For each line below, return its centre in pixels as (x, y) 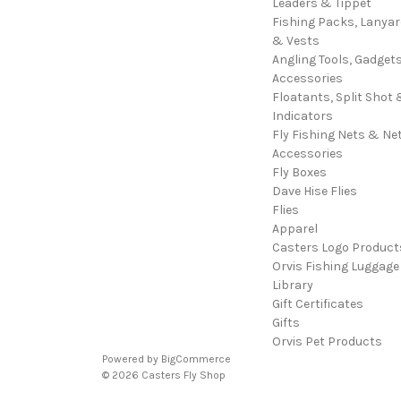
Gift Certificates (317, 304)
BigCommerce (196, 359)
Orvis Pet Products (327, 342)
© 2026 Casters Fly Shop (164, 375)
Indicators (302, 116)
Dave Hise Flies (314, 192)
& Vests (295, 41)
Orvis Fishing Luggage (335, 267)
